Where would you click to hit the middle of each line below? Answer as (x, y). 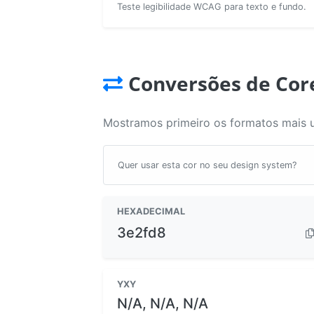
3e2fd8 (142, 233)
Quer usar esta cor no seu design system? (207, 165)
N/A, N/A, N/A (163, 303)
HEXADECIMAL (151, 211)
